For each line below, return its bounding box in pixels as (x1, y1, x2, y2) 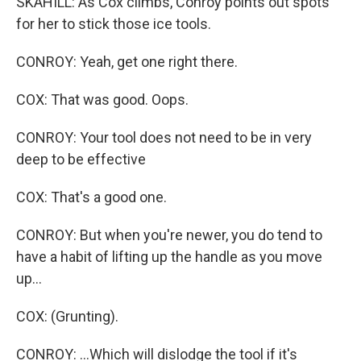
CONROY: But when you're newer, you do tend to (16, 226, 322, 243)
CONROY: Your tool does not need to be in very (16, 129, 312, 146)
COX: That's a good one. (16, 189, 167, 205)
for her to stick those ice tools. (16, 15, 211, 32)
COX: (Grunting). (16, 308, 118, 325)
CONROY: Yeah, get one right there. (16, 53, 238, 70)
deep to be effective (16, 151, 146, 168)
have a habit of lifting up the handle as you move (16, 248, 322, 265)
